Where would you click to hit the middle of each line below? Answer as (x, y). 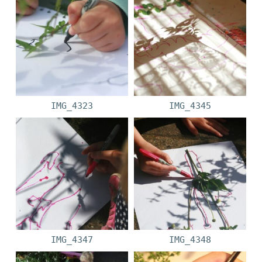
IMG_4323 (72, 106)
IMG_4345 (190, 106)
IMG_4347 (72, 239)
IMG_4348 (190, 239)
